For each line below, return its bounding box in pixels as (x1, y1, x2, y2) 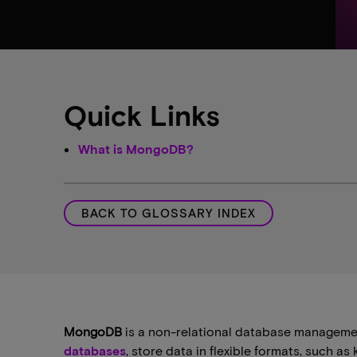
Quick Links (64, 97, 220, 131)
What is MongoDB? (78, 141, 194, 156)
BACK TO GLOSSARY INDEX (81, 206, 257, 220)
